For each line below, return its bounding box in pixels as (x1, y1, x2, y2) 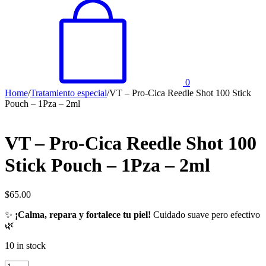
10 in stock (5, 240, 46, 251)
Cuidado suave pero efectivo (151, 209, 260, 220)
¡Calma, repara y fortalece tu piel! (15, 209, 151, 220)
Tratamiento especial (30, 88, 107, 98)
